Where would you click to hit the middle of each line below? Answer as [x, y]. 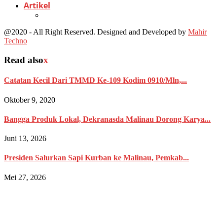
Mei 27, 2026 [25, 177]
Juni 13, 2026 [25, 139]
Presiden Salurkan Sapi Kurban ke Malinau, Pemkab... [96, 158]
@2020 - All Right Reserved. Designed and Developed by [96, 32]
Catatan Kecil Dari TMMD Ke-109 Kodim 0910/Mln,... [95, 80]
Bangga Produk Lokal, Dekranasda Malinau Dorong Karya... [107, 119]
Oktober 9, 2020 [30, 100]
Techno [16, 41]
